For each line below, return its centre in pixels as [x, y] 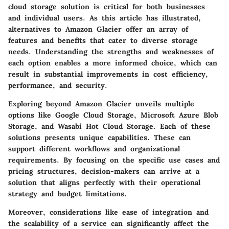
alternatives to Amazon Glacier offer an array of [98, 29]
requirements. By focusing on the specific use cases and [114, 160]
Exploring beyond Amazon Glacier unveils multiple [101, 104]
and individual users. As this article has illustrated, [105, 18]
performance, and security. [58, 85]
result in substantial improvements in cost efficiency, [108, 74]
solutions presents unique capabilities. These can [99, 137]
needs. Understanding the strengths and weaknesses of [111, 51]
